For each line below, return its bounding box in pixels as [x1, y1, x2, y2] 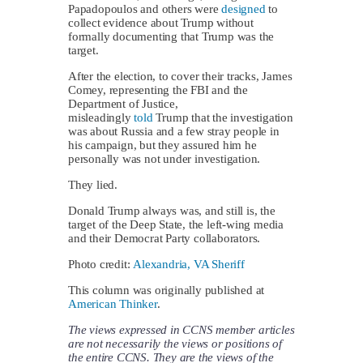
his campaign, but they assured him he [68, 138, 257, 152]
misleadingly [68, 110, 135, 124]
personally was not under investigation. [68, 152, 261, 165]
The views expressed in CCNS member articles [68, 322, 295, 336]
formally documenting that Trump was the [68, 29, 275, 43]
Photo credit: [68, 257, 134, 271]
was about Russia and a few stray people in [68, 124, 280, 138]
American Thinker [68, 297, 157, 310]
